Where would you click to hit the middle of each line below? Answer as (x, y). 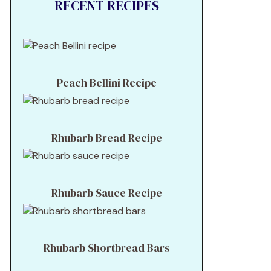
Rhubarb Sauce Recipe (106, 193)
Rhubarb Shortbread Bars (106, 248)
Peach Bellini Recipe (106, 83)
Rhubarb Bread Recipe (106, 138)
